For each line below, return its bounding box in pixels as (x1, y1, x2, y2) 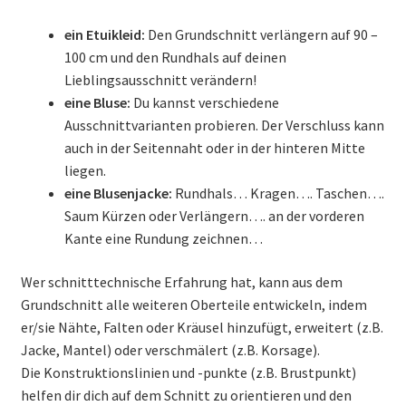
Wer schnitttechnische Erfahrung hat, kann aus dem (20, 272, 343, 291)
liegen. (63, 160, 106, 179)
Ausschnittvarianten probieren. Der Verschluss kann (63, 115, 384, 134)
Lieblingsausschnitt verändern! (63, 70, 256, 89)
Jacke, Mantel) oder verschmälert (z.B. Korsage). (20, 340, 320, 359)
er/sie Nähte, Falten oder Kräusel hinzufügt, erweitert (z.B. (20, 317, 383, 336)
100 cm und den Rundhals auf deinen (63, 47, 286, 66)
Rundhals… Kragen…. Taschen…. (171, 183, 384, 202)
